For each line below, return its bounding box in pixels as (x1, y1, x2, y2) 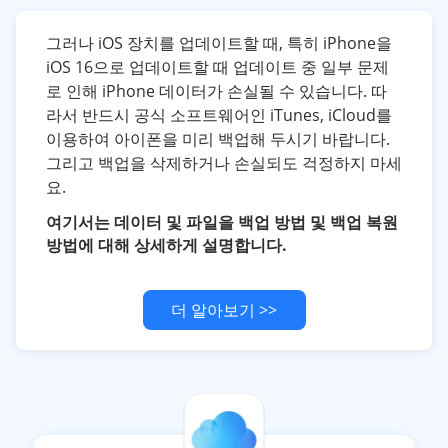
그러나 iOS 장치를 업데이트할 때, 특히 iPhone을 (46, 32, 392, 54)
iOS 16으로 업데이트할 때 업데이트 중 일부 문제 (46, 56, 389, 78)
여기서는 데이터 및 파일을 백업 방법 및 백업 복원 (46, 211, 398, 233)
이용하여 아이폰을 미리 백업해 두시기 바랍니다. (46, 128, 390, 150)
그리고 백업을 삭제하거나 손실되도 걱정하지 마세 (46, 152, 402, 174)
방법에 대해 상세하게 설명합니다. (46, 234, 287, 256)
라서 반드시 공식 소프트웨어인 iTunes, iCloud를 (46, 104, 392, 126)
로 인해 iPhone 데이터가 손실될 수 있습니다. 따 (46, 80, 387, 102)
